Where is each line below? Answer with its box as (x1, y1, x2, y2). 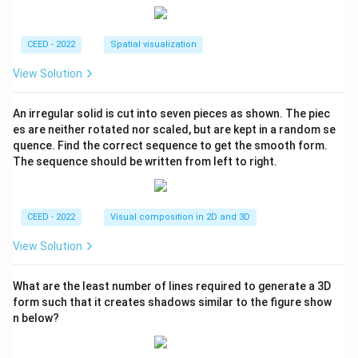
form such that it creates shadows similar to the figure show (13, 295, 332, 308)
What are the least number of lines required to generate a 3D (13, 279, 331, 292)
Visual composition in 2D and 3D (110, 211, 250, 222)
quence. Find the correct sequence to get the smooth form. (13, 138, 328, 152)
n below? (13, 311, 59, 324)
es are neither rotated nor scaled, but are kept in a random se (13, 122, 336, 136)
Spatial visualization (110, 38, 197, 50)
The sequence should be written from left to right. (13, 154, 277, 168)
